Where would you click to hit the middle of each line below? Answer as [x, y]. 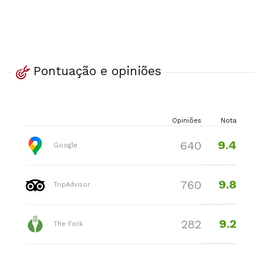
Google [65, 145]
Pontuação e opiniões [97, 71]
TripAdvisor [71, 184]
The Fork [67, 224]
